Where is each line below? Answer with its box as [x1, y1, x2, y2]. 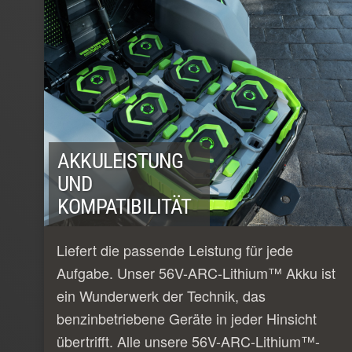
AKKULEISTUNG [57, 148, 184, 174]
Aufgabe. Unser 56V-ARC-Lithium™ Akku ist [57, 262, 335, 283]
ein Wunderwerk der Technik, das [57, 284, 266, 306]
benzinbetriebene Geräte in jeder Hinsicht [57, 307, 317, 328]
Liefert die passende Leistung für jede [57, 239, 293, 260]
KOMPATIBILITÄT [57, 193, 192, 219]
